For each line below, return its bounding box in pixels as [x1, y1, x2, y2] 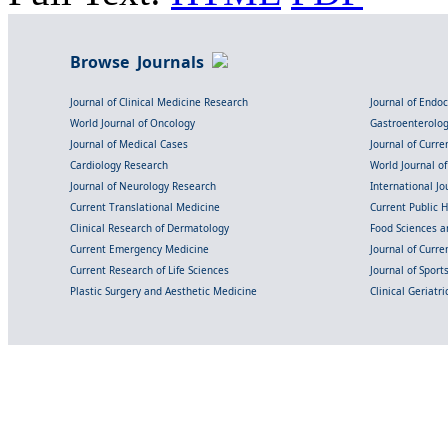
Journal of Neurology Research [70, 179, 216, 194]
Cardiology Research [70, 158, 168, 173]
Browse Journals [70, 51, 212, 74]
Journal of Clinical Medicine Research [70, 95, 248, 110]
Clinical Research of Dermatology [70, 221, 229, 236]
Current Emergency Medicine [70, 242, 209, 257]
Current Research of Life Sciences [70, 263, 229, 278]
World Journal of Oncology [70, 116, 195, 131]
